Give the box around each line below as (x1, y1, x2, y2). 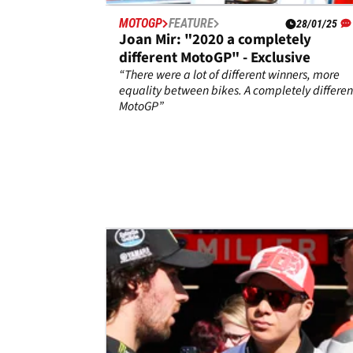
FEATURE (169, 16, 214, 32)
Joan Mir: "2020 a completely (119, 29, 311, 51)
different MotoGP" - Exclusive (119, 47, 310, 69)
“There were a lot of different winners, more (119, 66, 340, 84)
